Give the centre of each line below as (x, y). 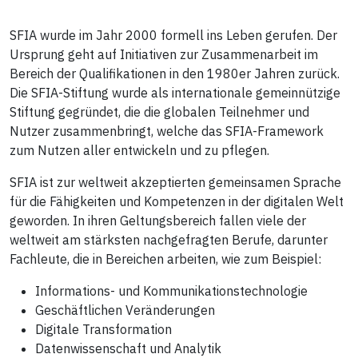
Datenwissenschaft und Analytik (128, 348)
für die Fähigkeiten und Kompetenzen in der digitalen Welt (177, 201)
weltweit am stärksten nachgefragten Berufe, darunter (169, 239)
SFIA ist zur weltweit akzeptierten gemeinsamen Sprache (175, 182)
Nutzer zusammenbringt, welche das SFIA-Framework (167, 131)
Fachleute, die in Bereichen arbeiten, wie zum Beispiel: (165, 259)
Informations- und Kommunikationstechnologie (171, 290)
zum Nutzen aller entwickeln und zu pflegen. (139, 150)
